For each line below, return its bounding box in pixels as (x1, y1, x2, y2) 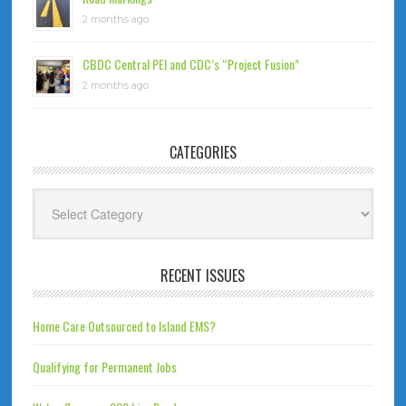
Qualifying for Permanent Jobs (32, 357, 177, 376)
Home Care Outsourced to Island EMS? (32, 316, 216, 335)
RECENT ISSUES (160, 265, 246, 286)
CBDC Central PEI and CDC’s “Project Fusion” (82, 54, 299, 73)
